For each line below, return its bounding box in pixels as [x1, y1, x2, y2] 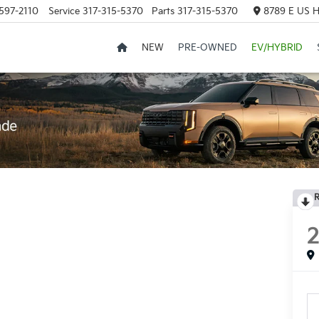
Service [48, 5, 80, 17]
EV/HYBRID [251, 42, 303, 54]
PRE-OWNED [177, 42, 237, 54]
